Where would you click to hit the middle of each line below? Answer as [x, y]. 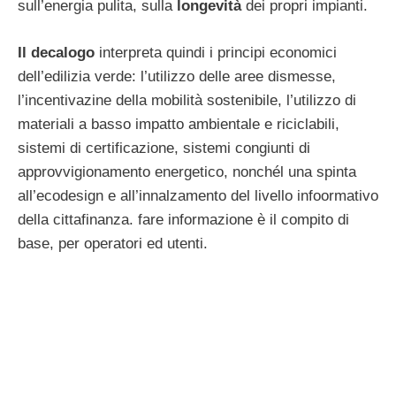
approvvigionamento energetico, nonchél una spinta [187, 171]
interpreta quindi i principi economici [216, 52]
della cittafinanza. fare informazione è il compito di [183, 219]
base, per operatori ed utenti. [113, 243]
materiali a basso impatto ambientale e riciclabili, [181, 124]
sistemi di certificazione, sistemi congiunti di [164, 148]
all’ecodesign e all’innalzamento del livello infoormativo [198, 195]
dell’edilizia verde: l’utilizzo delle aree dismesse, [177, 76]
